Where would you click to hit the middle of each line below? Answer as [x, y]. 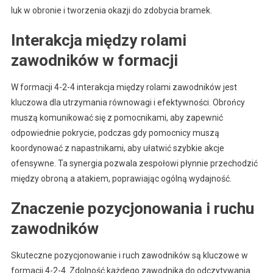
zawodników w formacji [94, 60]
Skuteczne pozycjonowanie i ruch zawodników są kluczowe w [129, 255]
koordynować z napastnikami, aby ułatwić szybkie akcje [117, 148]
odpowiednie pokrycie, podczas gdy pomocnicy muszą [115, 133]
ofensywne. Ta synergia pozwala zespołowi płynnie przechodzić [134, 163]
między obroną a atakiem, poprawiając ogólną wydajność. [121, 178]
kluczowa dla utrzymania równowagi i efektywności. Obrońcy [128, 102]
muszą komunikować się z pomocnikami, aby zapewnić [117, 117]
